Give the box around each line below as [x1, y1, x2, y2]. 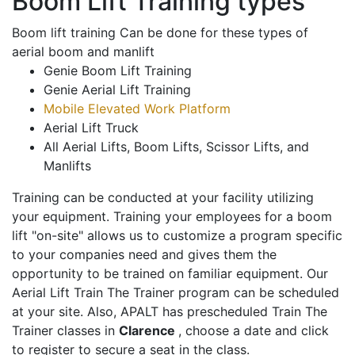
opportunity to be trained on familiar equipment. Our [12, 265, 328, 282]
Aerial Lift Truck [44, 120, 139, 136]
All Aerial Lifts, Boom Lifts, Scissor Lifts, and [44, 139, 309, 155]
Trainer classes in [12, 323, 119, 339]
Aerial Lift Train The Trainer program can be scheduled [12, 284, 339, 301]
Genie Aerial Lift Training [44, 82, 191, 98]
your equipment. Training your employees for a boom [12, 208, 332, 225]
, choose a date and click [178, 323, 329, 339]
